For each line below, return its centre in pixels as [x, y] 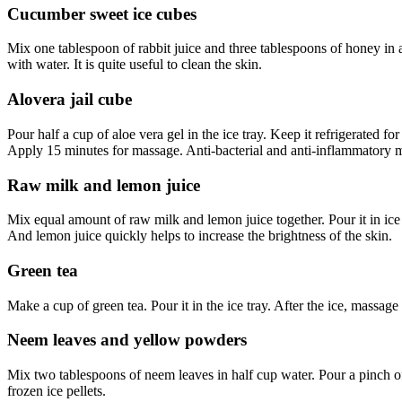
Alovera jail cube [70, 100]
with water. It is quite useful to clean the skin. [135, 65]
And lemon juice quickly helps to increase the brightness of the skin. [200, 236]
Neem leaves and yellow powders [127, 340]
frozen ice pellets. [57, 391]
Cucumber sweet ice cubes [102, 13]
